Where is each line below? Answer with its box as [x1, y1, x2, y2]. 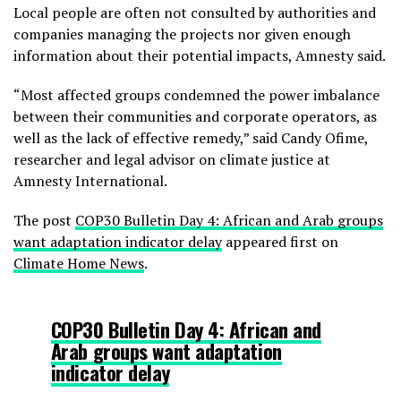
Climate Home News [13, 253, 144, 274]
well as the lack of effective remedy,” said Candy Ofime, [13, 128, 368, 149]
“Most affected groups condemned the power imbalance [13, 85, 380, 106]
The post [13, 210, 75, 231]
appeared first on [222, 232, 338, 252]
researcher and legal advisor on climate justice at [13, 149, 330, 170]
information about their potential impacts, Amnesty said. [13, 46, 386, 66]
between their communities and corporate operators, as [13, 107, 377, 127]
